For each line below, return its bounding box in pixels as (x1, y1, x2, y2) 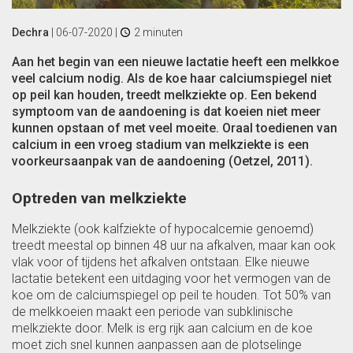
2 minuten (134, 25, 183, 39)
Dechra (12, 25, 49, 39)
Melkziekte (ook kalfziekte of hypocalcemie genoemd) (12, 221, 314, 236)
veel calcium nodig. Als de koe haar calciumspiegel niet (12, 70, 332, 86)
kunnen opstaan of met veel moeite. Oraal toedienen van (12, 120, 337, 136)
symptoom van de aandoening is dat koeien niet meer (12, 103, 321, 119)
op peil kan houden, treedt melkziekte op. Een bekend (12, 87, 317, 102)
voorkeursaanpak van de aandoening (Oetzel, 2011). (12, 153, 313, 169)
